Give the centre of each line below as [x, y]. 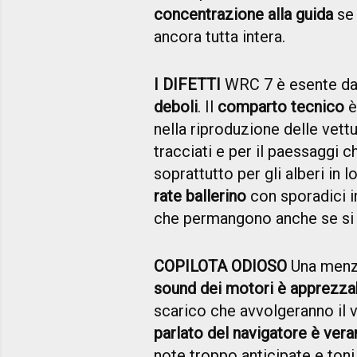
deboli [176, 107]
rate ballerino [200, 196]
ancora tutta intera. [220, 37]
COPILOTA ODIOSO [220, 267]
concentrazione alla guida [243, 15]
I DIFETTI [187, 85]
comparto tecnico [281, 107]
